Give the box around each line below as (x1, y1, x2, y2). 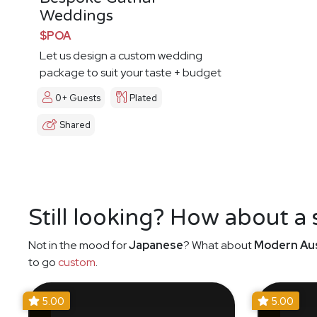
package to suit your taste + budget (40, 65, 221, 80)
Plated (129, 91, 158, 104)
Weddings (40, 6, 113, 25)
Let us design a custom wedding (40, 48, 202, 63)
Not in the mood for (28, 238, 129, 253)
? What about (183, 238, 254, 253)
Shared (59, 119, 91, 132)
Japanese (129, 238, 183, 253)
